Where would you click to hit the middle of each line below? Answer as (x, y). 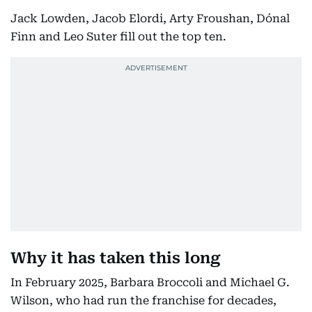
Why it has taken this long (116, 258)
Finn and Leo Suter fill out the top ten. (118, 37)
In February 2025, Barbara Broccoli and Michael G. (150, 282)
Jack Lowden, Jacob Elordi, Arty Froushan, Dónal (150, 18)
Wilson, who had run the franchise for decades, (143, 301)
